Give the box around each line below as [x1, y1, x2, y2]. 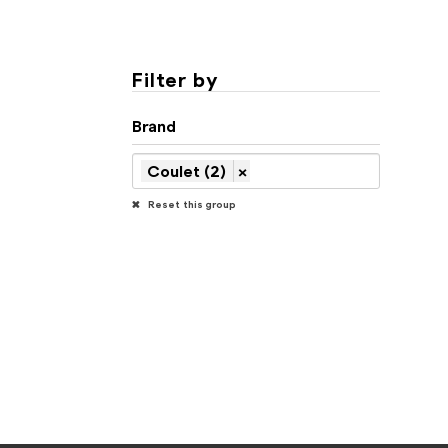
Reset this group [145, 198, 236, 210]
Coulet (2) [147, 161, 226, 180]
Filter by [132, 67, 219, 91]
